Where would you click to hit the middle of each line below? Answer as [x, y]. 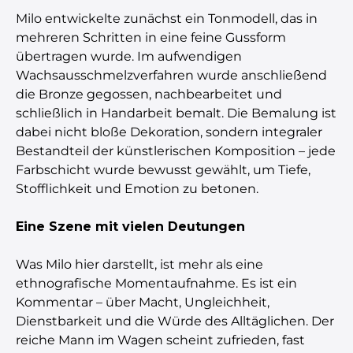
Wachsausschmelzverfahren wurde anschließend [171, 75]
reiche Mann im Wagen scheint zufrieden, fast [160, 340]
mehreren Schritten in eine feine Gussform [151, 37]
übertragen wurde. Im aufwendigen [129, 56]
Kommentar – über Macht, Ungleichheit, [143, 302]
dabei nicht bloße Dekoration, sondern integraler [169, 132]
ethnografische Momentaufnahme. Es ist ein [156, 283]
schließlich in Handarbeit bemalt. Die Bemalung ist [176, 113]
